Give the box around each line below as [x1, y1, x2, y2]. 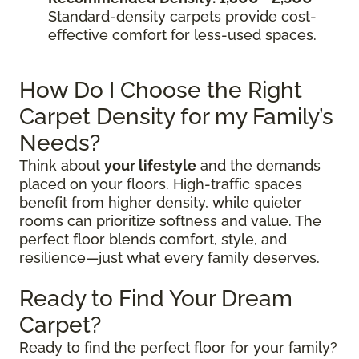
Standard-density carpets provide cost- [48, 8, 317, 26]
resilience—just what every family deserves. [19, 249, 320, 267]
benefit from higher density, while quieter [19, 194, 302, 212]
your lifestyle [104, 157, 196, 175]
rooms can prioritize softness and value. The [19, 212, 321, 230]
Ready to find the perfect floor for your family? [19, 339, 337, 357]
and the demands [196, 157, 321, 175]
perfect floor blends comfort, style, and [19, 231, 287, 248]
